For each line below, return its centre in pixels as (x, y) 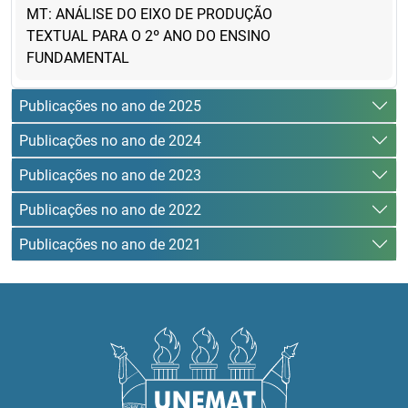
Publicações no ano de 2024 (110, 140)
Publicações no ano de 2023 (110, 175)
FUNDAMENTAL (78, 58)
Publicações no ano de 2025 (110, 106)
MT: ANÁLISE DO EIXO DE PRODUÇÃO (149, 14)
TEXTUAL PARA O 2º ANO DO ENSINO (148, 36)
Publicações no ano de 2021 (110, 244)
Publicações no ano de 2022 (110, 209)
